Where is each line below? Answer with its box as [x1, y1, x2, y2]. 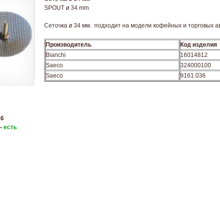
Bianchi [46, 52, 66, 58]
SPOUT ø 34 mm [44, 4, 89, 11]
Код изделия [180, 41, 217, 48]
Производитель [46, 41, 91, 48]
